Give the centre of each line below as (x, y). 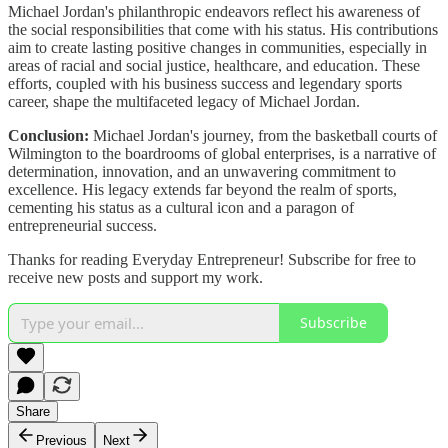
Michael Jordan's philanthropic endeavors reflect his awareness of (214, 11)
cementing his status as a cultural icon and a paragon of (181, 207)
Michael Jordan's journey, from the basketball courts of (263, 135)
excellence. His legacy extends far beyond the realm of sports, (202, 189)
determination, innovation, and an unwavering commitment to (202, 171)
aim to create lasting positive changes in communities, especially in (217, 47)
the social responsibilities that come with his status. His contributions (223, 29)
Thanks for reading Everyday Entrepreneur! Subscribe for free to (212, 259)
